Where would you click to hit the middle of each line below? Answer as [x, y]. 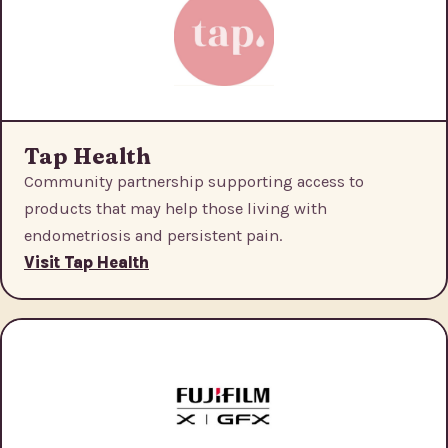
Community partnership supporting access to [194, 182]
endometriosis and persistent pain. [153, 236]
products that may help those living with [175, 209]
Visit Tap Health [86, 263]
